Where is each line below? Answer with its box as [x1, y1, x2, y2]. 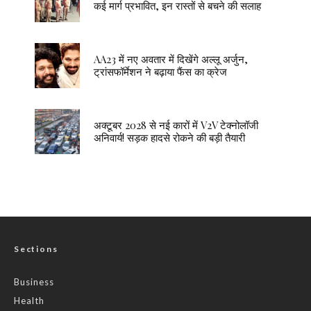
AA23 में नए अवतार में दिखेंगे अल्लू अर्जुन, [94, 52, 248, 67]
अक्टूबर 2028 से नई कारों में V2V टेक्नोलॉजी [94, 118, 258, 133]
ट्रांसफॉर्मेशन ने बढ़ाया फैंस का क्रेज [94, 65, 227, 79]
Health [14, 294, 44, 306]
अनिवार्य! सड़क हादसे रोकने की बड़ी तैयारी [94, 131, 245, 145]
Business [14, 276, 54, 287]
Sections [14, 243, 58, 254]
